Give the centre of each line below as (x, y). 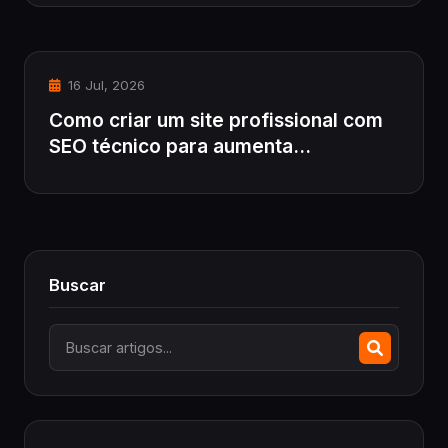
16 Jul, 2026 (104, 85)
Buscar (77, 285)
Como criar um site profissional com (216, 120)
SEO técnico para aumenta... (180, 146)
